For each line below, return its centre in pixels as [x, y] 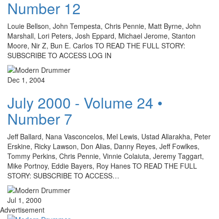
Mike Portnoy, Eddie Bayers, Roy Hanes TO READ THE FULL [102, 166]
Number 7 [40, 119]
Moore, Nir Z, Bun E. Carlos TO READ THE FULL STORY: [96, 46]
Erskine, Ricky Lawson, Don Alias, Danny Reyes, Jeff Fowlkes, [103, 146]
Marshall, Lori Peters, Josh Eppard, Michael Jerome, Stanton [101, 36]
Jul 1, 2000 [24, 200]
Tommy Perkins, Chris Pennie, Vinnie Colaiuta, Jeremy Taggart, [106, 156]
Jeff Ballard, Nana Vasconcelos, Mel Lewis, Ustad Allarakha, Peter [109, 137]
